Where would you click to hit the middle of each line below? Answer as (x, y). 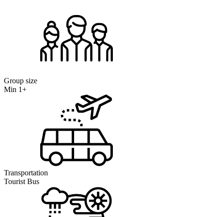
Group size (21, 81)
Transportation (26, 173)
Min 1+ (15, 90)
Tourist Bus (22, 182)
